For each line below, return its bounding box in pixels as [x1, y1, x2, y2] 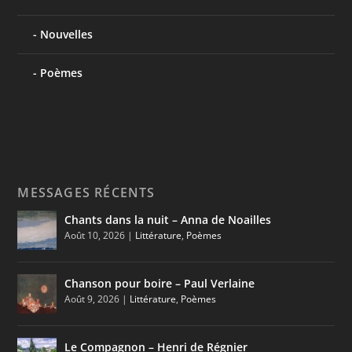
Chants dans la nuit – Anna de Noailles [64, 211, 272, 227]
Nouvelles [40, 26, 93, 42]
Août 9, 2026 [64, 291, 120, 306]
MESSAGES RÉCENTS [17, 183, 156, 201]
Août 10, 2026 [64, 228, 126, 242]
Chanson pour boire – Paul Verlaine [64, 275, 255, 291]
